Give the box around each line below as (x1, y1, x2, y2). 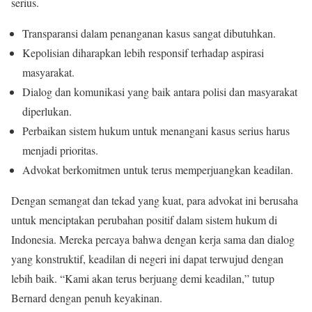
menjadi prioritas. (22, 142, 98, 157)
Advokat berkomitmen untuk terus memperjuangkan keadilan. (22, 162, 293, 177)
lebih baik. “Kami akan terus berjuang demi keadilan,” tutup (11, 270, 274, 286)
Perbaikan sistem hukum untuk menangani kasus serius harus (22, 123, 290, 138)
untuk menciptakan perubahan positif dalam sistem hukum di (11, 212, 277, 227)
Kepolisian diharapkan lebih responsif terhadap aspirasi (22, 45, 264, 60)
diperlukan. (22, 103, 72, 118)
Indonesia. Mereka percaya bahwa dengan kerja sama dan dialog (11, 231, 295, 247)
